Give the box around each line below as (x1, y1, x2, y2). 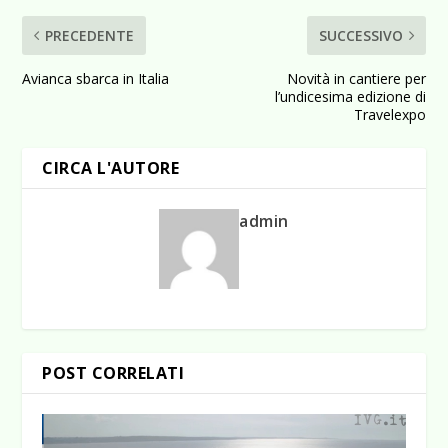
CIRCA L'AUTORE (42, 156, 180, 179)
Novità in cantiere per (286, 68, 426, 88)
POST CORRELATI (42, 361, 185, 384)
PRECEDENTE (45, 25, 135, 45)
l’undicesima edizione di (274, 86, 426, 106)
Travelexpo (353, 104, 426, 124)
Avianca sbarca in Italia (22, 68, 170, 88)
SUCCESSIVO (318, 25, 403, 45)
